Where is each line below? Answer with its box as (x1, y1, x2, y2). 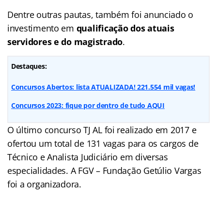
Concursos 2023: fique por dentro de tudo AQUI (11, 100, 165, 110)
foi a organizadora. (7, 178, 81, 190)
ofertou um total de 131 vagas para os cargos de (7, 137, 199, 149)
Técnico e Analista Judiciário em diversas (7, 151, 168, 163)
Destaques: (11, 61, 47, 71)
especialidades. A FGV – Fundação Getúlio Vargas (7, 164, 201, 176)
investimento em (7, 22, 77, 34)
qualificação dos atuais (76, 22, 174, 34)
